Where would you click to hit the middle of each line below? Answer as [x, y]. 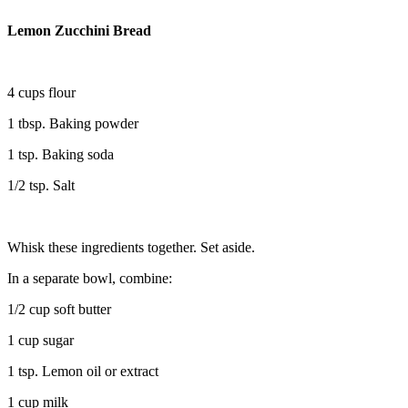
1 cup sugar [41, 340]
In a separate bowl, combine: [90, 278]
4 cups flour [41, 92]
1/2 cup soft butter [59, 309]
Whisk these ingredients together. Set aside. [131, 247]
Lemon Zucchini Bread [79, 30]
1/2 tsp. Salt [41, 185]
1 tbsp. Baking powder [73, 123]
